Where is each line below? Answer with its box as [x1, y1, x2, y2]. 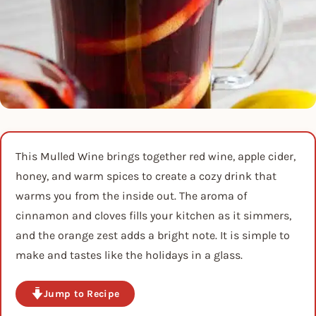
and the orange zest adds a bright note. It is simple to [16, 229, 290, 243]
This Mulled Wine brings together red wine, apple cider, [16, 150, 296, 164]
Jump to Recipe [44, 287, 120, 300]
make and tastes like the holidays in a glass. [16, 248, 243, 262]
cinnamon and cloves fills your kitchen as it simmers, [16, 209, 291, 223]
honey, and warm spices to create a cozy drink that [16, 169, 276, 183]
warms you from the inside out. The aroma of [16, 189, 247, 203]
